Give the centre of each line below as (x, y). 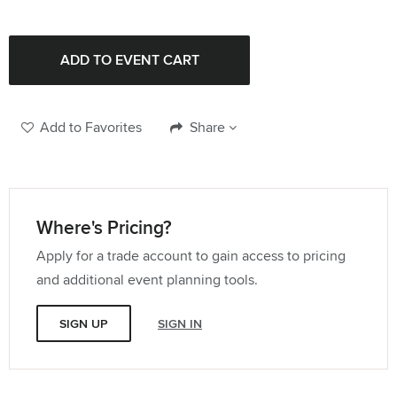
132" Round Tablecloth (97, 15)
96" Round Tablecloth (95, 96)
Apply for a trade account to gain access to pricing (191, 256)
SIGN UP (84, 324)
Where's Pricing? (104, 228)
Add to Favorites (91, 128)
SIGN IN (180, 324)
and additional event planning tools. (147, 280)
